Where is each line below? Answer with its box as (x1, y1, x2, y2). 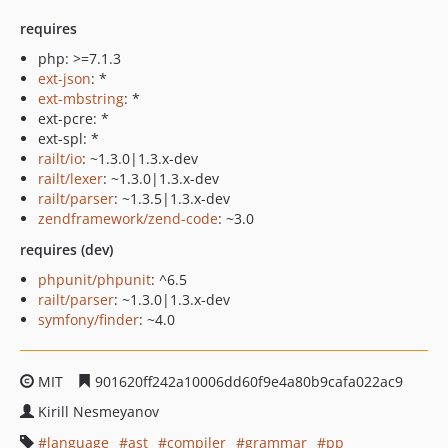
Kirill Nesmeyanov (38, 402, 159, 421)
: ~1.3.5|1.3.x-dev (114, 189, 230, 208)
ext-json (38, 69, 91, 88)
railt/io (38, 149, 82, 168)
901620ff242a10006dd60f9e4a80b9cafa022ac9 (91, 372, 403, 391)
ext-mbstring (38, 89, 124, 108)
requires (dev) (20, 240, 113, 259)
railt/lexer (38, 169, 103, 188)
